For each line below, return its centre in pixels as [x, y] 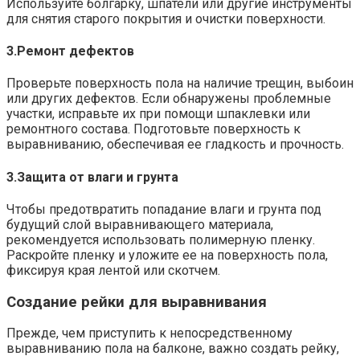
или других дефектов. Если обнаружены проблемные [169, 99]
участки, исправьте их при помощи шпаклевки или [158, 114]
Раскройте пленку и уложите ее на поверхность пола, [167, 255]
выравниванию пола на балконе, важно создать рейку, [173, 349]
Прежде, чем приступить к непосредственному [149, 333]
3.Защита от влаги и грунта [92, 177]
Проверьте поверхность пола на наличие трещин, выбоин [180, 84]
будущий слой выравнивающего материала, [140, 224]
